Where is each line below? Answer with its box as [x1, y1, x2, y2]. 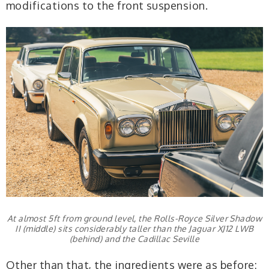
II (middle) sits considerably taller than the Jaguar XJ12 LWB [15, 223, 254, 234]
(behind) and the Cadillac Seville [69, 233, 200, 244]
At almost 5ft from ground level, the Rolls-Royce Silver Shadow [7, 213, 262, 223]
